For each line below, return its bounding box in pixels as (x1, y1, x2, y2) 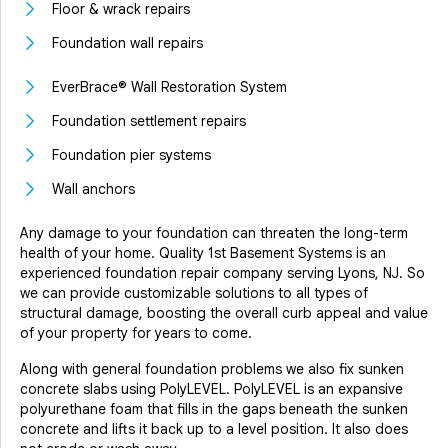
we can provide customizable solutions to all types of (20, 284, 368, 302)
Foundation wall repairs (52, 34, 203, 52)
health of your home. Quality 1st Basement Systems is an (20, 244, 386, 262)
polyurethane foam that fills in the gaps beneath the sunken (20, 400, 408, 418)
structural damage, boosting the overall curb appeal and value (20, 304, 428, 322)
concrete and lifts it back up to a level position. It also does (20, 420, 408, 438)
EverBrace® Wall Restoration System (52, 78, 287, 96)
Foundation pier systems (52, 146, 211, 164)
